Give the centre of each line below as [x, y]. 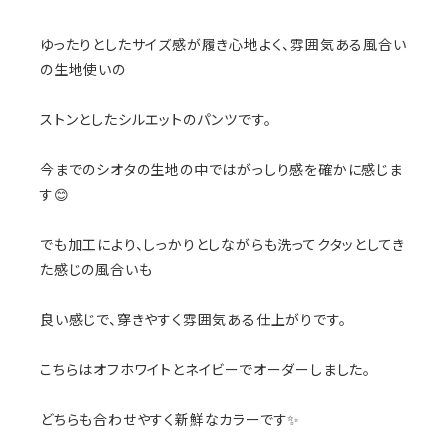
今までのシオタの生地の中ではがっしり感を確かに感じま [221, 170]
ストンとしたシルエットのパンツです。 [156, 120]
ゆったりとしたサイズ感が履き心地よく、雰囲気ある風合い [223, 45]
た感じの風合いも [96, 270]
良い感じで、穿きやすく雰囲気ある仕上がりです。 [193, 320]
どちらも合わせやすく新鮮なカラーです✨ [170, 420]
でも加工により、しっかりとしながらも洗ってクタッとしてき [222, 245]
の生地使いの [83, 70]
